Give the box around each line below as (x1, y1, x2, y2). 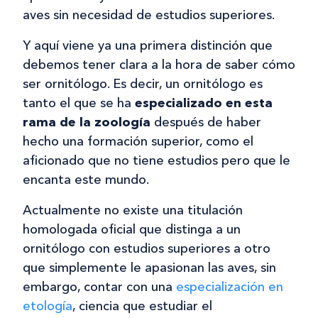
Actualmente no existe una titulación (23, 202, 243, 219)
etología (23, 298, 72, 314)
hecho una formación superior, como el (23, 133, 253, 150)
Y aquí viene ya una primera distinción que (23, 38, 273, 54)
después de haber (150, 114, 261, 131)
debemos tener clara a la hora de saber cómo (23, 57, 295, 73)
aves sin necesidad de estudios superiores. (23, 7, 275, 23)
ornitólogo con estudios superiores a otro (23, 241, 270, 257)
